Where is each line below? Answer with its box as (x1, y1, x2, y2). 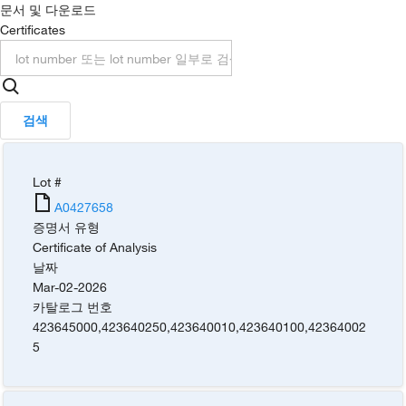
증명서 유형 (33, 219, 101, 236)
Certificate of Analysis (33, 239, 158, 256)
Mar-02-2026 (33, 279, 108, 295)
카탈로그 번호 (33, 299, 113, 315)
